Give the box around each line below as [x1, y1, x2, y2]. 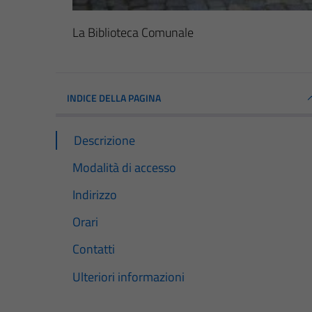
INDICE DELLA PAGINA [67, 91, 161, 106]
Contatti [72, 240, 115, 259]
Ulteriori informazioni [72, 267, 185, 286]
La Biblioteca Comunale [72, 23, 194, 42]
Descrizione [74, 131, 135, 150]
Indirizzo [72, 185, 117, 205]
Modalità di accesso [72, 158, 176, 178]
